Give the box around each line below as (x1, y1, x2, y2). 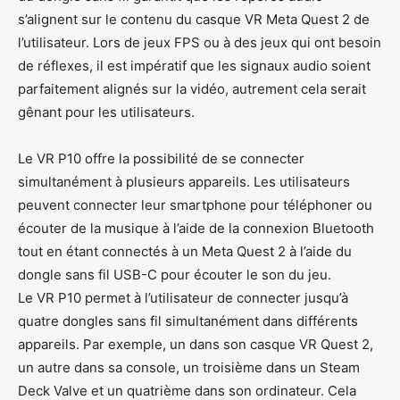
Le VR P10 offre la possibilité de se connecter (18, 149, 304, 167)
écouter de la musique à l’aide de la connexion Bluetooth (18, 219, 374, 237)
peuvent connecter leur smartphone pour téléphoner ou (18, 196, 372, 213)
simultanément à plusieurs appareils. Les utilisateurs (18, 172, 350, 190)
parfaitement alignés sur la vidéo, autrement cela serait (18, 79, 366, 97)
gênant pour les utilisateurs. (18, 103, 195, 121)
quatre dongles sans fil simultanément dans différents (18, 312, 358, 329)
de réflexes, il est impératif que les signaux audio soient (18, 56, 371, 74)
